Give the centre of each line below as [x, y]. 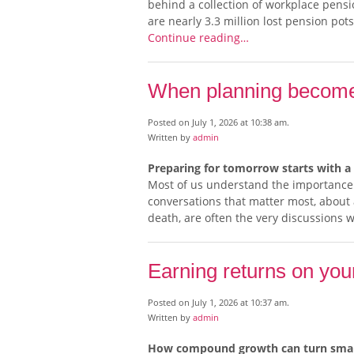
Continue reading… [198, 38]
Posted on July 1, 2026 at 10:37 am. [218, 303]
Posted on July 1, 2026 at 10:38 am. [218, 122]
